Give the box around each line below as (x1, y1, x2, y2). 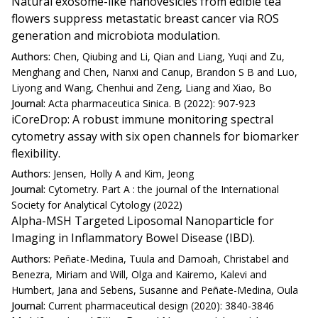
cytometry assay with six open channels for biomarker (11, 128, 299, 144)
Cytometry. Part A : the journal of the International (48, 182, 279, 197)
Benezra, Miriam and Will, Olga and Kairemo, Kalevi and (11, 267, 267, 281)
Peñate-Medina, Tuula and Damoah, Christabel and (53, 251, 289, 265)
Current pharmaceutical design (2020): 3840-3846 (48, 298, 274, 312)
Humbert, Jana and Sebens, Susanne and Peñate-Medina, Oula (11, 283, 298, 297)
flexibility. (11, 145, 60, 161)
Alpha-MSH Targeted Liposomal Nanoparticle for (11, 213, 274, 229)
